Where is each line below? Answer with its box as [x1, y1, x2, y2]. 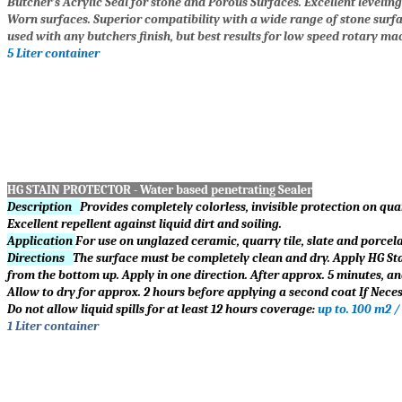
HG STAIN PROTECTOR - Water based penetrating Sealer [7, 182, 312, 198]
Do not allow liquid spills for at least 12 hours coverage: [7, 301, 318, 318]
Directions [7, 250, 73, 267]
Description [7, 199, 80, 215]
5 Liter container [7, 46, 100, 62]
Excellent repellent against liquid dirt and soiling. [7, 216, 282, 232]
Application [7, 233, 75, 249]
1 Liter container [7, 319, 99, 335]
